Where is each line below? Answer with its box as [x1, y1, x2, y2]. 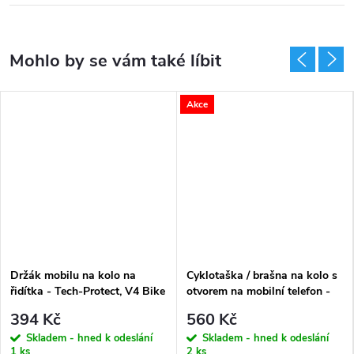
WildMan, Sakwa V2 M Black [186, 299, 337, 315]
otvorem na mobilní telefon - [186, 284, 330, 299]
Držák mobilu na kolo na [10, 268, 136, 284]
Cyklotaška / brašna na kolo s [186, 268, 337, 284]
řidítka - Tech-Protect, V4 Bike [10, 284, 165, 299]
